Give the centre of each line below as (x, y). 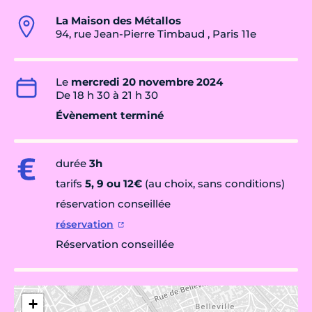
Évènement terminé (110, 116)
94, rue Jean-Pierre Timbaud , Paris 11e (156, 34)
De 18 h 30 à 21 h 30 (107, 95)
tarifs (70, 184)
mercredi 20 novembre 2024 (147, 82)
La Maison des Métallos (118, 21)
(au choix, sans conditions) (213, 184)
